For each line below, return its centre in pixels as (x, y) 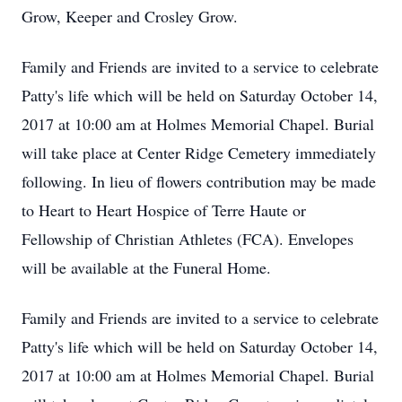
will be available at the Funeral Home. (146, 267)
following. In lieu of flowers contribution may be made (199, 181)
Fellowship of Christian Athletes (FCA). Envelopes (188, 239)
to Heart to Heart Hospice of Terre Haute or (164, 210)
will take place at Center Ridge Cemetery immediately (199, 153)
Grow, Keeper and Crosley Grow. (130, 16)
